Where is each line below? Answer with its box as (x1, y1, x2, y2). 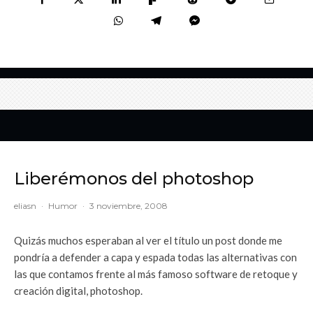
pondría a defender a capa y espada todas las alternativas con (14, 250, 297, 263)
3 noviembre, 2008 (89, 200, 168, 211)
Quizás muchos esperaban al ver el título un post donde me (14, 233, 282, 247)
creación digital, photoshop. (14, 284, 143, 297)
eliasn (14, 200, 36, 211)
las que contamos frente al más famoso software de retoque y (14, 267, 298, 280)
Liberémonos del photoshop (14, 168, 254, 189)
